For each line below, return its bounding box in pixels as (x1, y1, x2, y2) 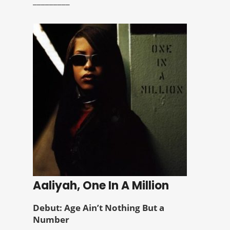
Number (33, 214, 69, 226)
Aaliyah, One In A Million (33, 178, 169, 194)
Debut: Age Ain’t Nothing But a (33, 202, 164, 214)
